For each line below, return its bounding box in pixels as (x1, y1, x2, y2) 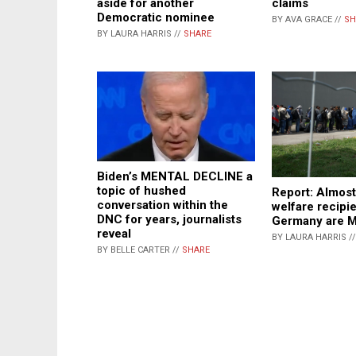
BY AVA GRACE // (272, 14, 344, 25)
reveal (97, 226, 131, 241)
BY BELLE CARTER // (97, 244, 182, 255)
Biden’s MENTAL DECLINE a (97, 168, 253, 184)
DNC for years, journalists (97, 211, 242, 226)
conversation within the (97, 197, 228, 212)
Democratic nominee (97, 10, 215, 25)
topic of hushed (97, 183, 186, 198)
